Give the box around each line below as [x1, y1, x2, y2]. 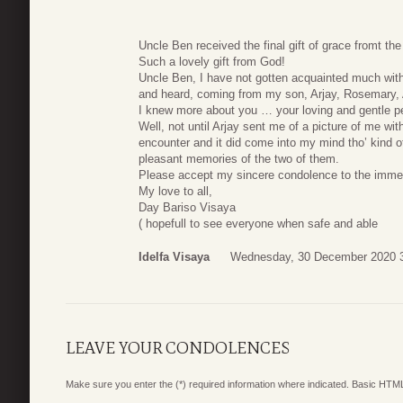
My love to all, [139, 184, 212, 198]
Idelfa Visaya [139, 250, 210, 264]
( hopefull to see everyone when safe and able [139, 216, 378, 230]
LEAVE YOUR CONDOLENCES [66, 338, 290, 359]
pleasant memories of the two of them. [139, 151, 339, 166]
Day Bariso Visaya [139, 200, 236, 214]
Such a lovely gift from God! [139, 54, 285, 68]
